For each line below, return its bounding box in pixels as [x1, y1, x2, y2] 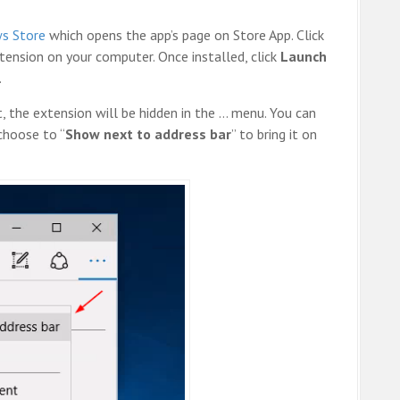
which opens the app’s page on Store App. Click [46, 26, 324, 45]
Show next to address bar [65, 125, 231, 144]
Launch [280, 47, 327, 66]
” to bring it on [231, 125, 317, 144]
